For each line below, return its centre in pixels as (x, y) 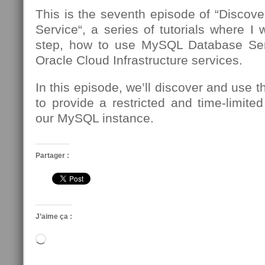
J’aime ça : (54, 216)
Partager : (52, 156)
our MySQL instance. (95, 118)
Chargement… (73, 239)
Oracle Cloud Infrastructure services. (139, 60)
